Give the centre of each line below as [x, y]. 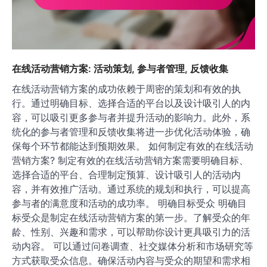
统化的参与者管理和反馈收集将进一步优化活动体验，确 [131, 249]
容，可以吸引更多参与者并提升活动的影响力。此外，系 [131, 235]
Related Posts [63, 15]
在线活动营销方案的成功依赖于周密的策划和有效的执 [126, 206]
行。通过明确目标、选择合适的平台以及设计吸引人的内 [131, 220]
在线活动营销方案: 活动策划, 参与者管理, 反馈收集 [120, 186]
